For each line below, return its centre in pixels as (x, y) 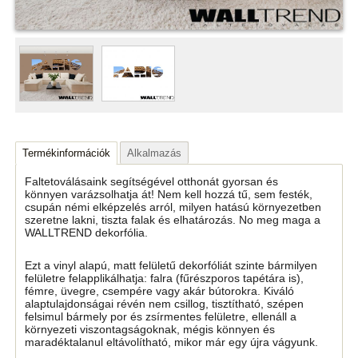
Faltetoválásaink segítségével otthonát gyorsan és (152, 182)
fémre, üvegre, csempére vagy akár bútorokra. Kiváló (160, 291)
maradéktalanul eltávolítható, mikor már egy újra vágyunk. (172, 342)
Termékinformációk (67, 153)
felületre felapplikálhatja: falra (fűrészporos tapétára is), (165, 278)
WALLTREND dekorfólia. (87, 233)
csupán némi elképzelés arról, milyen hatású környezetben (173, 207)
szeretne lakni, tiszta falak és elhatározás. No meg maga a (173, 220)
